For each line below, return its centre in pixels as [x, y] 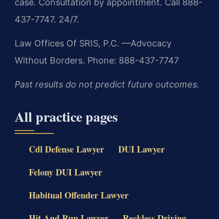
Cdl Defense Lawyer [66, 149]
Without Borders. [50, 60]
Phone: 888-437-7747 [132, 60]
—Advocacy [145, 43]
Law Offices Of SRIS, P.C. [67, 43]
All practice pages [66, 116]
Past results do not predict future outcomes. [107, 85]
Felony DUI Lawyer [65, 172]
